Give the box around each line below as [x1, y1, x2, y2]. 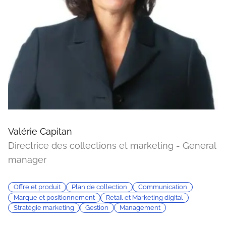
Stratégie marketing [14, 203, 74, 211]
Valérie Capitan [8, 126, 72, 137]
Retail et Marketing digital [106, 193, 183, 201]
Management [120, 203, 160, 211]
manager [8, 154, 46, 165]
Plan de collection [72, 183, 127, 191]
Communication [138, 183, 187, 191]
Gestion [85, 203, 108, 211]
